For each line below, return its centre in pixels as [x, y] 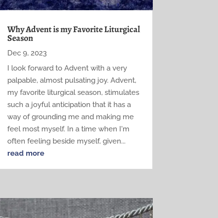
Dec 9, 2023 [27, 53]
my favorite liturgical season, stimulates [73, 92]
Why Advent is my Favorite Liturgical [73, 29]
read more [26, 153]
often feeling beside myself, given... [66, 141]
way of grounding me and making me [70, 117]
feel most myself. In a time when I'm [68, 129]
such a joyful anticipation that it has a [69, 104]
